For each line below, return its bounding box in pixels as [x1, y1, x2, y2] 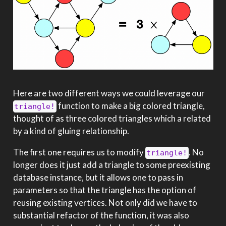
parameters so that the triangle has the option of [13, 184, 196, 195]
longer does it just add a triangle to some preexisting [13, 159, 210, 170]
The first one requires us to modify [13, 146, 145, 157]
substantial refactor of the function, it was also [13, 209, 189, 220]
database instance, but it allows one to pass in [13, 172, 183, 183]
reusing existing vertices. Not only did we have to [13, 197, 197, 208]
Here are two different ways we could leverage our [13, 87, 205, 98]
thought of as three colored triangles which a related [13, 112, 211, 124]
